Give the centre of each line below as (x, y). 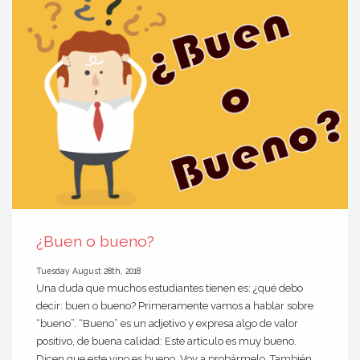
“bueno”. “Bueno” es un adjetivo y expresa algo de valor (167, 323)
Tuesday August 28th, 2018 (88, 270)
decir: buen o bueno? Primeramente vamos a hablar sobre (175, 305)
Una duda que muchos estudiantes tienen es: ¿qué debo (170, 288)
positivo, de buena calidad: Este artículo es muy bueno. (166, 341)
